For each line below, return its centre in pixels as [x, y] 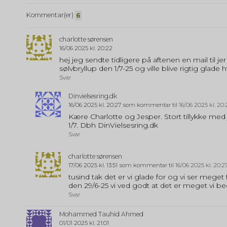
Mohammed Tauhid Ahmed [101, 214]
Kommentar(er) [51, 15]
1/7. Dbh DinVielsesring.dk [113, 125]
